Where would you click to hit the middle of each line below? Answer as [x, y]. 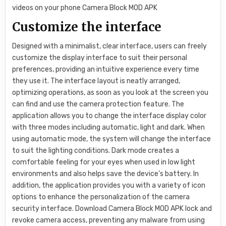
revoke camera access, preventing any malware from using [109, 220]
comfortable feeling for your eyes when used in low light [104, 162]
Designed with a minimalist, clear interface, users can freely [110, 46]
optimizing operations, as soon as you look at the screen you [110, 92]
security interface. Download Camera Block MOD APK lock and [112, 208]
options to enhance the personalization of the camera [101, 197]
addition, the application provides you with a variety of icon [109, 185]
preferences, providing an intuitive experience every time [106, 69]
